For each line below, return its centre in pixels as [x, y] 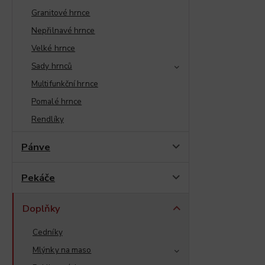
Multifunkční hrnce [65, 83]
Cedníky [48, 232]
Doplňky [41, 208]
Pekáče [38, 177]
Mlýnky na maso [62, 250]
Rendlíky [48, 119]
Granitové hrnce [61, 12]
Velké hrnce [54, 48]
